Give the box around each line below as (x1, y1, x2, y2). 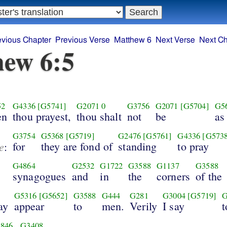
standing (118, 138, 157, 154)
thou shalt (77, 108, 122, 124)
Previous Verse (55, 36, 110, 45)
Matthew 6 (114, 36, 152, 45)
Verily (130, 198, 158, 213)
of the (196, 168, 222, 183)
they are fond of (41, 138, 113, 154)
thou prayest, (13, 108, 71, 124)
